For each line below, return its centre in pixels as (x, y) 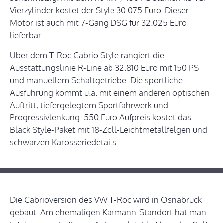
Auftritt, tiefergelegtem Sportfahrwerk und (89, 105)
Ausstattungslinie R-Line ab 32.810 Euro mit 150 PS (104, 68)
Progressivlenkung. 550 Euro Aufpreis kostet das (101, 117)
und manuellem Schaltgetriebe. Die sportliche (96, 80)
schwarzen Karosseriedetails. (64, 142)
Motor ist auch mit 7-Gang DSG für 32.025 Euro (98, 23)
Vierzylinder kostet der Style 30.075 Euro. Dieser (99, 10)
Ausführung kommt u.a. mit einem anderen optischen (110, 93)
